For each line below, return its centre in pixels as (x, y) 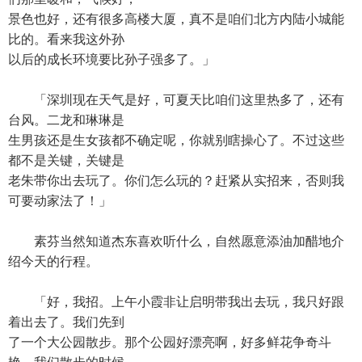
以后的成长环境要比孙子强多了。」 (112, 59)
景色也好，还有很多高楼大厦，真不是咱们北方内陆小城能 (176, 19)
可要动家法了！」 (60, 201)
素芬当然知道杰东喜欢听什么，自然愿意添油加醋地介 (176, 241)
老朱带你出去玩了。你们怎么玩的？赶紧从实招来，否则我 (176, 181)
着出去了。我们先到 (66, 322)
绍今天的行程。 (53, 261)
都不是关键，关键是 (66, 160)
